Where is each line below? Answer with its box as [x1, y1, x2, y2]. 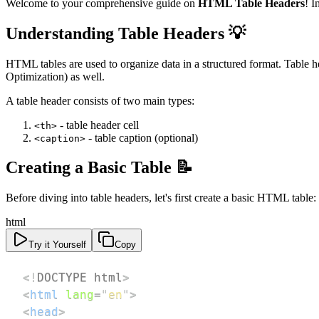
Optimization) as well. [6, 70, 105, 83]
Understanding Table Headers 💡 [6, 23, 246, 43]
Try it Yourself [28, 239, 86, 251]
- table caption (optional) [85, 131, 198, 144]
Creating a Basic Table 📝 [6, 158, 193, 177]
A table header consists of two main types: [6, 94, 194, 107]
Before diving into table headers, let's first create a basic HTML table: [6, 192, 316, 204]
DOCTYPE [37, 271, 87, 285]
